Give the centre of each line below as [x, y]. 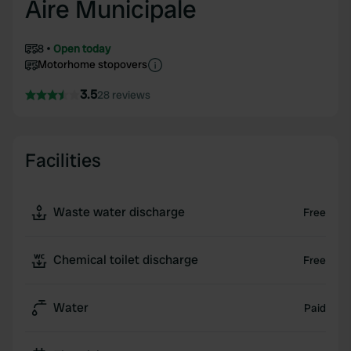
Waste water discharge [119, 212]
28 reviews [124, 95]
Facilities [63, 160]
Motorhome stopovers [92, 64]
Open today [82, 49]
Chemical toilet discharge [126, 260]
